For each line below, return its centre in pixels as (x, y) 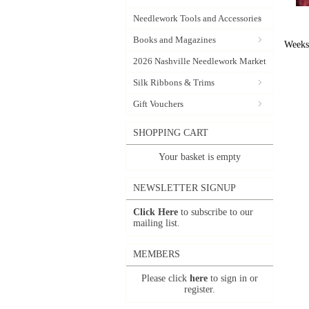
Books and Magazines (175, 40)
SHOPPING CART (171, 133)
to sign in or (233, 278)
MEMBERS (157, 254)
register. (200, 289)
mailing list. (157, 223)
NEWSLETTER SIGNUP (185, 188)
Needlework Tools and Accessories (197, 18)
